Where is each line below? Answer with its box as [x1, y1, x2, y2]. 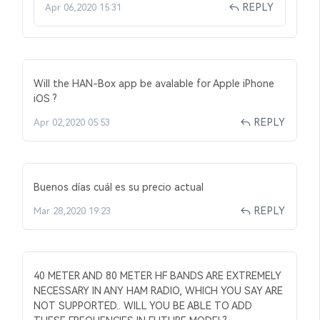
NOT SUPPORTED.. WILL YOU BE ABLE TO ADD [34, 300, 252, 311]
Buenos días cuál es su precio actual [34, 181, 204, 193]
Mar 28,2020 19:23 [34, 206, 111, 216]
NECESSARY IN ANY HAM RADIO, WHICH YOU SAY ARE [34, 285, 283, 296]
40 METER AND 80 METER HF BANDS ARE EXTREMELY [34, 270, 281, 281]
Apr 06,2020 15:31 [45, 2, 121, 13]
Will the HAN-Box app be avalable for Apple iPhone [34, 78, 274, 89]
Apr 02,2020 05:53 [34, 117, 110, 128]
